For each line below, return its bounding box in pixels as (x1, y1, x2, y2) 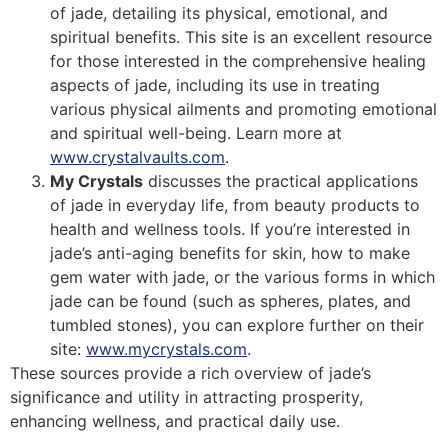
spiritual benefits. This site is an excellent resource (50, 27, 432, 48)
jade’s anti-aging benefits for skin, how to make (50, 243, 410, 264)
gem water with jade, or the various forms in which (50, 267, 435, 288)
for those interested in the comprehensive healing (50, 51, 426, 72)
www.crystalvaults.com (50, 147, 225, 168)
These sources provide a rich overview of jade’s (10, 363, 371, 384)
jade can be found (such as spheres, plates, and (50, 291, 411, 312)
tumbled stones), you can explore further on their (50, 315, 424, 336)
